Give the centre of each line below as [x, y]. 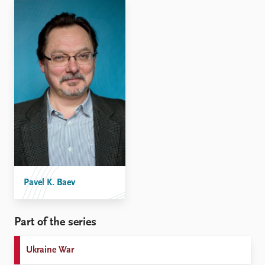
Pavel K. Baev [49, 183]
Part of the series [55, 223]
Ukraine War [50, 251]
